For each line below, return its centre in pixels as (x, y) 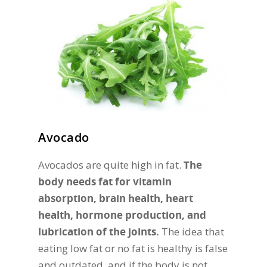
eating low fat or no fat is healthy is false (133, 248)
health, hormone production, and (122, 215)
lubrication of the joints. (99, 231)
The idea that (192, 231)
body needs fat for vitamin (105, 181)
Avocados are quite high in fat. (111, 164)
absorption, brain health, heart (116, 198)
